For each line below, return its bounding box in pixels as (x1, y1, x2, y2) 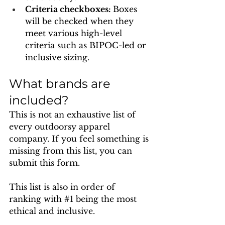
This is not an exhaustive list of (9, 109, 138, 120)
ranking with (9, 194, 64, 204)
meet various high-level (25, 28, 125, 38)
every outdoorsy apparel (9, 122, 113, 132)
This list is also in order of (9, 182, 118, 192)
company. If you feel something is (9, 134, 151, 144)
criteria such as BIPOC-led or (25, 40, 149, 50)
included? (9, 93, 69, 107)
